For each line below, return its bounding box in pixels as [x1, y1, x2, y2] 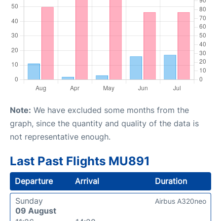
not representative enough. [10, 131, 110, 142]
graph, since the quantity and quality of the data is [10, 118, 199, 128]
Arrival [75, 176, 100, 186]
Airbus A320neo [155, 196, 206, 205]
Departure [15, 176, 53, 186]
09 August [15, 205, 56, 216]
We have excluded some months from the [31, 105, 189, 115]
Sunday [15, 195, 43, 206]
